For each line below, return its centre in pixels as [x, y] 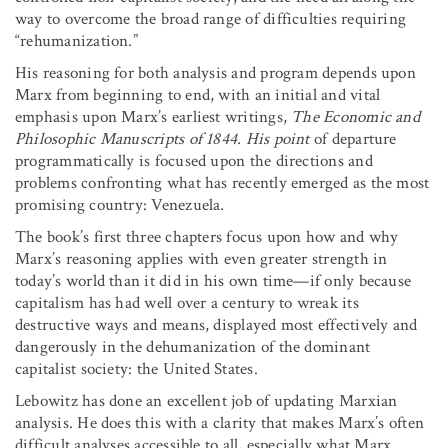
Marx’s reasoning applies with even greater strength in [201, 258]
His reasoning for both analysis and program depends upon [215, 72]
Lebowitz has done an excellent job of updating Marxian [206, 400]
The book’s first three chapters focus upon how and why [207, 236]
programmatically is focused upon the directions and [194, 160]
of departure [355, 138]
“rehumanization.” [76, 40]
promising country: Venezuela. [120, 204]
